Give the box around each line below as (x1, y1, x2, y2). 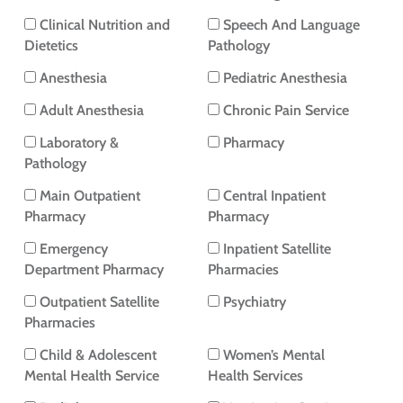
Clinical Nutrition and (39, 16, 170, 34)
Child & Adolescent (39, 346, 157, 364)
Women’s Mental (223, 346, 326, 364)
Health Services (208, 367, 304, 385)
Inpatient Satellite (223, 240, 332, 258)
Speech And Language (223, 16, 361, 34)
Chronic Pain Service (223, 102, 350, 120)
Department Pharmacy (23, 261, 164, 279)
